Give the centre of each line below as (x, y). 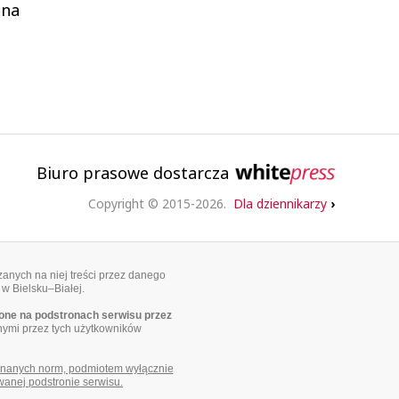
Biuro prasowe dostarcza (135, 172)
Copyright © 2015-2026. (161, 203)
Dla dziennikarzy (282, 203)
